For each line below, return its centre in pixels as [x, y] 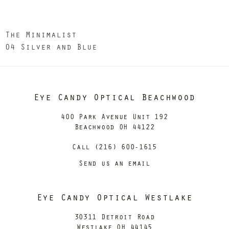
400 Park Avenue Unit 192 [114, 116]
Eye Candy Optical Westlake [114, 197]
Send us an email [114, 163]
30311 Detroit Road [114, 216]
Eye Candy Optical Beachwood [114, 97]
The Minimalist [41, 34]
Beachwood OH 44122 [114, 127]
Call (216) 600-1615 [114, 146]
